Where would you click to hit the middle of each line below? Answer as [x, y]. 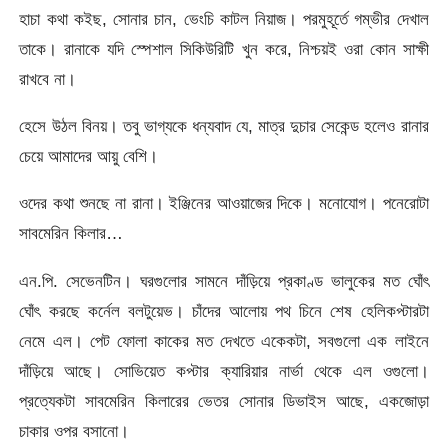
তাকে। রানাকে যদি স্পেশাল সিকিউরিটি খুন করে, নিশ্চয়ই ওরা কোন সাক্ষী [224, 48]
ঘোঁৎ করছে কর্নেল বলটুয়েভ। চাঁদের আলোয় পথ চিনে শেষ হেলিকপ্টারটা [224, 310]
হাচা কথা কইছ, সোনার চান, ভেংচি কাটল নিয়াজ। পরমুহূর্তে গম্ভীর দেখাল [224, 18]
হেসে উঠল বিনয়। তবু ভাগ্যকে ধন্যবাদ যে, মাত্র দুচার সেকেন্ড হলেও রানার [224, 126]
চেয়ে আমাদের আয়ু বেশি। [89, 156]
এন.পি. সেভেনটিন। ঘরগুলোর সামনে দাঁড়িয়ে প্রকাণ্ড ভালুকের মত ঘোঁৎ [224, 280]
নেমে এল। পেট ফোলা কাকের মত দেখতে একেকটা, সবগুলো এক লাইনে [224, 340]
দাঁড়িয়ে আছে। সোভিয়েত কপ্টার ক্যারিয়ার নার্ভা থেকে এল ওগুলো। [224, 370]
